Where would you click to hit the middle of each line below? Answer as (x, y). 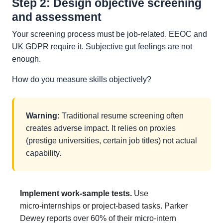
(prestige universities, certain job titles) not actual (111, 141)
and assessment (57, 17)
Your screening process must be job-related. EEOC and (110, 34)
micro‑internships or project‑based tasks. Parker (104, 206)
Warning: (43, 116)
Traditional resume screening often (122, 116)
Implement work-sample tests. (76, 194)
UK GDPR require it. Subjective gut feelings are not (102, 47)
